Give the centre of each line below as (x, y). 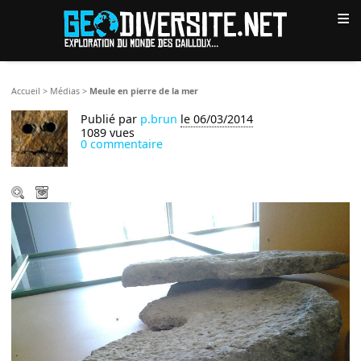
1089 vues (108, 132)
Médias (65, 91)
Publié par (111, 118)
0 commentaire (122, 143)
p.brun (159, 118)
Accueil (26, 91)
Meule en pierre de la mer (144, 91)
